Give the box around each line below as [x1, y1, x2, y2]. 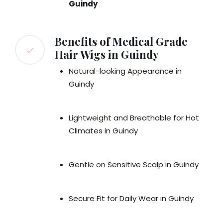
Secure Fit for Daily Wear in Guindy [69, 193, 194, 204]
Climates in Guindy [69, 125, 138, 136]
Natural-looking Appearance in [69, 66, 182, 77]
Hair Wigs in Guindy [55, 47, 159, 62]
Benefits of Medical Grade [55, 34, 188, 49]
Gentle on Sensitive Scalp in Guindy [69, 159, 199, 170]
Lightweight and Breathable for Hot [69, 112, 199, 123]
